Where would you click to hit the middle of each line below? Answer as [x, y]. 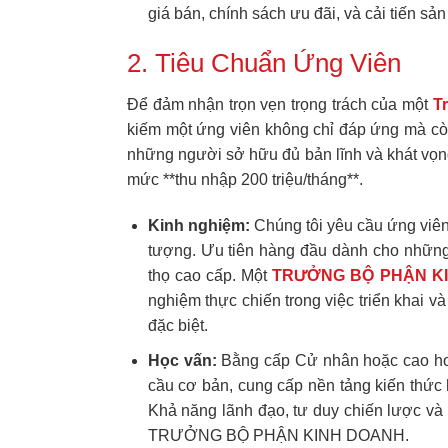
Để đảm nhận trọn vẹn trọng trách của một [280, 105]
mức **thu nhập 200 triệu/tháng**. [245, 180]
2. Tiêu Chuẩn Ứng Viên [264, 62]
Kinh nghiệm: [198, 226]
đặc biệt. [177, 326]
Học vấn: [182, 360]
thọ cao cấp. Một [207, 276]
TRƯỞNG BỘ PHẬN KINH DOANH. [278, 435]
